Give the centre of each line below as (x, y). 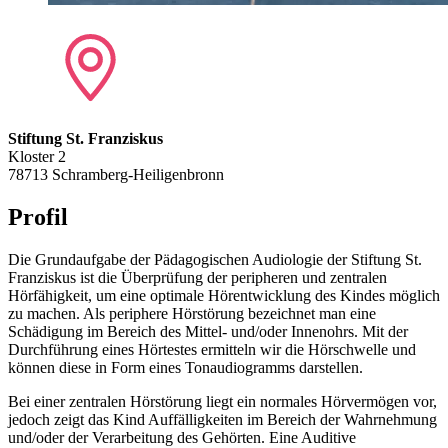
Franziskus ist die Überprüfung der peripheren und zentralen (197, 277)
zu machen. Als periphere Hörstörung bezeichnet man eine (192, 313)
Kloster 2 (37, 156)
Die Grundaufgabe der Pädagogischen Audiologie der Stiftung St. (215, 259)
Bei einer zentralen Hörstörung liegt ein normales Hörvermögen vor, (222, 401)
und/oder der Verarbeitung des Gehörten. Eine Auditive (182, 437)
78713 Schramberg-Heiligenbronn (116, 174)
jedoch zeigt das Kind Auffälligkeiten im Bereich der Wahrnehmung (222, 419)
